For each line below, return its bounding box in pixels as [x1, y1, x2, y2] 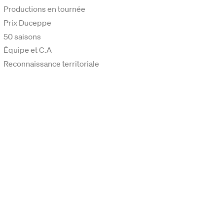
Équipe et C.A [3, 45, 52, 55]
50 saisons [3, 31, 41, 41]
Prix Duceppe [3, 17, 52, 28]
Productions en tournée [3, 3, 86, 14]
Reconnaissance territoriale [3, 59, 100, 69]
